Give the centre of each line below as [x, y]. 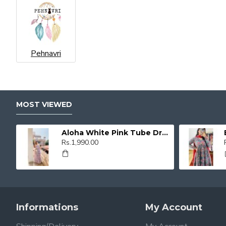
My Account [174, 207]
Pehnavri [46, 53]
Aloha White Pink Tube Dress [165, 133]
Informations [47, 207]
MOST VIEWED [44, 105]
